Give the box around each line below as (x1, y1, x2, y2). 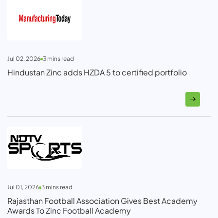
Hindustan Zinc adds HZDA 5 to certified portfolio (7, 67, 187, 78)
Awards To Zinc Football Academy (7, 205, 131, 216)
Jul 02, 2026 (7, 55, 40, 63)
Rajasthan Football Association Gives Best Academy (7, 196, 198, 206)
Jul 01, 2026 (7, 183, 39, 191)
